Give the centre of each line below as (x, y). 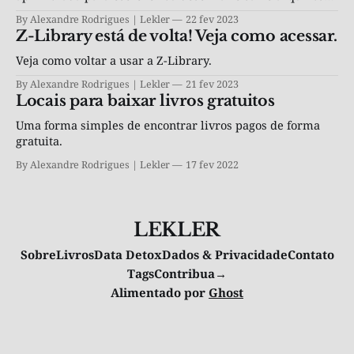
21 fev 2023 (212, 85)
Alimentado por (160, 293)
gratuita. (39, 141)
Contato (311, 255)
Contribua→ (190, 274)
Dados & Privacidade (224, 255)
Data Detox (128, 255)
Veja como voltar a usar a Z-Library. (114, 60)
